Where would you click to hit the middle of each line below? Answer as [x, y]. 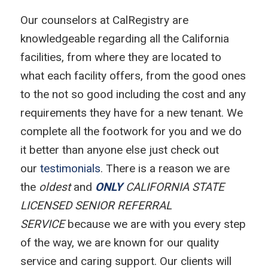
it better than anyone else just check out [119, 150]
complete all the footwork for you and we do [131, 131]
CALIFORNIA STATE [173, 187]
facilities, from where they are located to [121, 57]
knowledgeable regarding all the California [124, 38]
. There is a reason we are [165, 168]
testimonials [70, 168]
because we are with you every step [155, 224]
